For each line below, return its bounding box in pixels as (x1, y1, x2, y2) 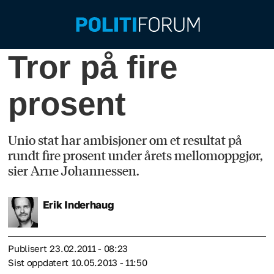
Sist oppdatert (8, 257, 69, 268)
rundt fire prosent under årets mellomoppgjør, (8, 147, 264, 164)
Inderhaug (64, 198, 114, 212)
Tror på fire (8, 49, 178, 85)
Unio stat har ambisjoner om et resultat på (8, 131, 243, 149)
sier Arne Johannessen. (8, 162, 140, 179)
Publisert (8, 243, 47, 254)
